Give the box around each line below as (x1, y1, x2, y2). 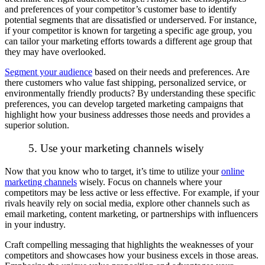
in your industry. (5, 219, 66, 230)
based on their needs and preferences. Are (92, 67, 250, 77)
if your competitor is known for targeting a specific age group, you (5, 25, 252, 36)
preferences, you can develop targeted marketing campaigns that (5, 99, 243, 109)
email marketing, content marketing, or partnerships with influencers (5, 208, 258, 219)
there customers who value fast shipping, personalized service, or (5, 77, 246, 88)
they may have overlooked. (5, 47, 106, 57)
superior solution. (5, 120, 69, 131)
